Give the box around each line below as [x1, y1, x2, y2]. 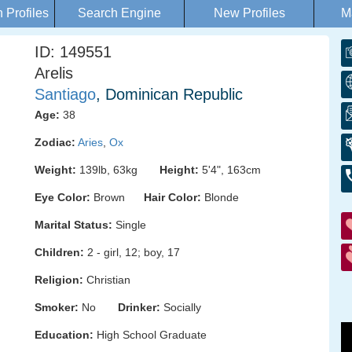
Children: [35, 246, 84, 258]
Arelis [35, 64, 73, 82]
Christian [83, 273, 130, 286]
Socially [160, 301, 201, 313]
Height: [159, 163, 199, 176]
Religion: [35, 273, 83, 286]
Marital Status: [35, 218, 112, 231]
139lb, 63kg [76, 163, 159, 176]
